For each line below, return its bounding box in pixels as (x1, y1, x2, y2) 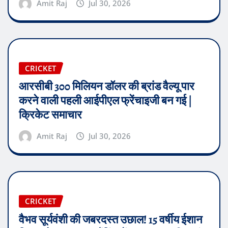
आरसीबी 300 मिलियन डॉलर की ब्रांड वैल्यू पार (19, 79, 194, 95)
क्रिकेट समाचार (19, 107, 82, 123)
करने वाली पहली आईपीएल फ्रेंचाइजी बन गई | (19, 93, 192, 109)
